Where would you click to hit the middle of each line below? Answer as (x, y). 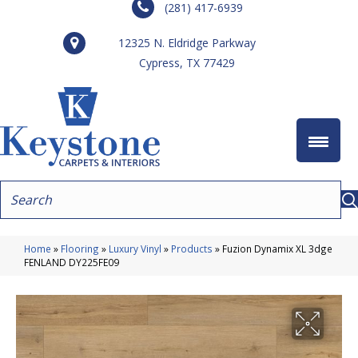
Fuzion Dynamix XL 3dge (277, 248)
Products (192, 248)
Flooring (80, 248)
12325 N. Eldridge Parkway (187, 43)
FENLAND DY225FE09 (72, 262)
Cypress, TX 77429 (187, 63)
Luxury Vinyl (135, 248)
